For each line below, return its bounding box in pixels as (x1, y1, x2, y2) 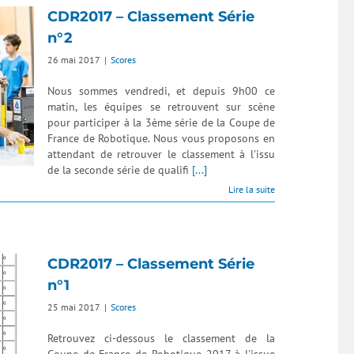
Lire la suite (228, 183, 275, 195)
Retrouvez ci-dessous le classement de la (47, 331, 275, 345)
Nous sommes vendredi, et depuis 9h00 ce (47, 84, 275, 98)
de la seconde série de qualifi (47, 163, 192, 177)
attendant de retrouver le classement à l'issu (47, 147, 275, 161)
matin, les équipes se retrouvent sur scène (47, 100, 275, 114)
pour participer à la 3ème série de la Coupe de (47, 115, 275, 130)
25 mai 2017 (47, 301, 100, 313)
